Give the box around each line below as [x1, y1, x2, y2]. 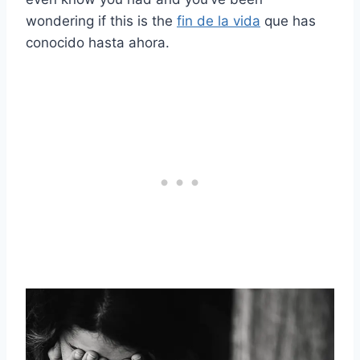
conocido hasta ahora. [26, 35, 170, 51]
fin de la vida [177, 13, 260, 30]
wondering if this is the [26, 13, 177, 30]
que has [260, 13, 316, 30]
